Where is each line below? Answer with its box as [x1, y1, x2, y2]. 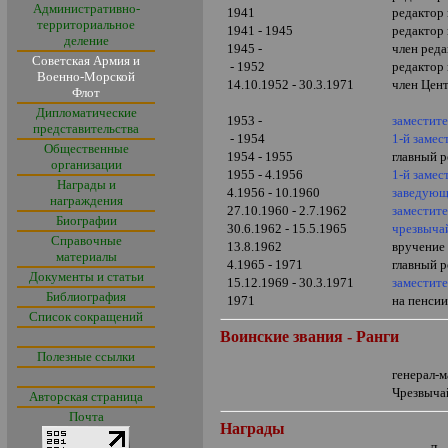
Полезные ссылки [37, 349, 135, 364]
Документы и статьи [28, 269, 144, 284]
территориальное [37, 17, 135, 32]
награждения [49, 193, 123, 208]
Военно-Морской [37, 69, 135, 84]
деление [63, 33, 109, 48]
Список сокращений [29, 309, 143, 324]
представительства [33, 121, 139, 136]
